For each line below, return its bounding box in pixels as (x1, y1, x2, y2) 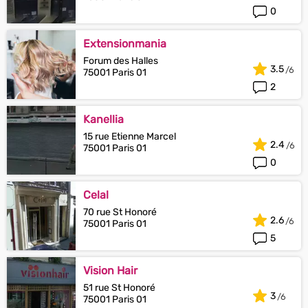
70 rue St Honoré (83, 206, 157, 218)
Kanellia (83, 113, 124, 126)
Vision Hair (83, 264, 137, 277)
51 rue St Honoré (83, 282, 155, 294)
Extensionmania (83, 37, 166, 50)
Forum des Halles (83, 55, 158, 67)
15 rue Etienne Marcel (83, 131, 176, 142)
